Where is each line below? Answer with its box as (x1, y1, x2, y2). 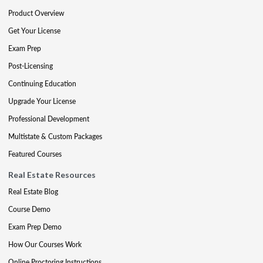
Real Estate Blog (8, 186, 58, 197)
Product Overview (8, 8, 64, 18)
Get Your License (8, 25, 60, 36)
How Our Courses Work (8, 239, 82, 249)
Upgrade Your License (8, 96, 76, 106)
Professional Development (8, 113, 89, 124)
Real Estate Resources (8, 169, 96, 180)
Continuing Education (8, 78, 76, 89)
